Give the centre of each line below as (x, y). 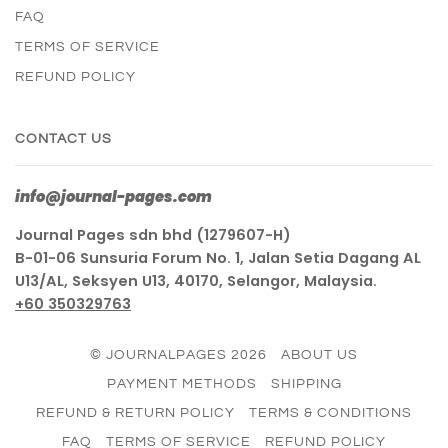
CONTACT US (63, 139)
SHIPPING (306, 384)
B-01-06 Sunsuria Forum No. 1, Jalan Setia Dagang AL (218, 258)
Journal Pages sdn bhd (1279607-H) (153, 235)
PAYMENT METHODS (181, 384)
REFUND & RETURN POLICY (135, 413)
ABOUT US (319, 355)
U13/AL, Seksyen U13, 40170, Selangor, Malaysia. (196, 281)
